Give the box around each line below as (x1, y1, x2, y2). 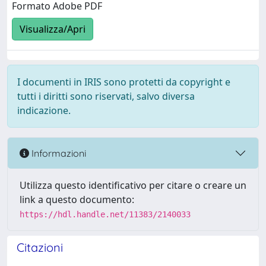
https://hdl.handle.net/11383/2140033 (20, 210, 191, 219)
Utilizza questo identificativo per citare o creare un (20, 179, 246, 192)
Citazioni (17, 240, 63, 255)
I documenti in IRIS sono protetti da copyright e (17, 75, 230, 88)
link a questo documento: (20, 193, 134, 206)
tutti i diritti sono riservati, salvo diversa (17, 90, 195, 103)
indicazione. (17, 104, 71, 117)
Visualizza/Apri (20, 23, 85, 36)
